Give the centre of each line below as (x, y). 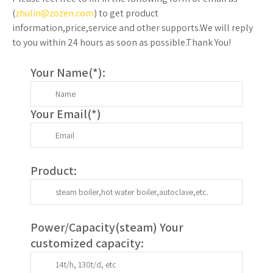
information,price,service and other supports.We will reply (133, 27)
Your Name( (62, 72)
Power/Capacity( (75, 227)
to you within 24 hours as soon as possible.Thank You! (122, 42)
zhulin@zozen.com (55, 13)
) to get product (126, 13)
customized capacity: (87, 243)
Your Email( (61, 114)
